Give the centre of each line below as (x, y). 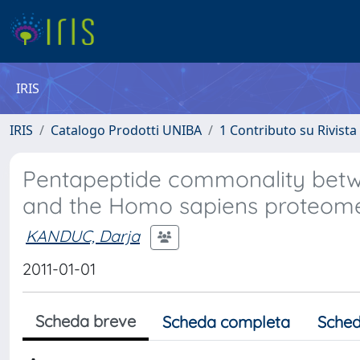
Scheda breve (86, 321)
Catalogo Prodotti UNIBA (126, 130)
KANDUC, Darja (83, 235)
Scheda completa (226, 322)
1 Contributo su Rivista (288, 130)
